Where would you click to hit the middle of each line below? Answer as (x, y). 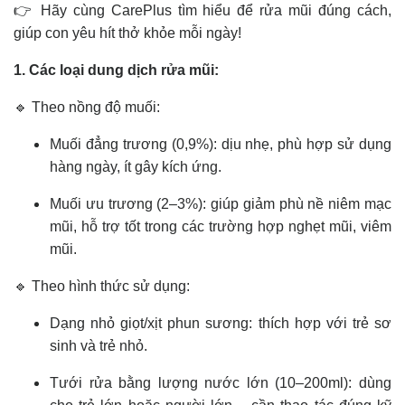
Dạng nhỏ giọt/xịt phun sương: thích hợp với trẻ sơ (221, 324)
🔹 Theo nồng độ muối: (89, 108)
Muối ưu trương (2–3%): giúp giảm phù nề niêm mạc (221, 204)
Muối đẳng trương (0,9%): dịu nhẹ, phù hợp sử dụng (221, 145)
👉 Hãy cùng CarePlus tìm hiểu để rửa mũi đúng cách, (202, 11)
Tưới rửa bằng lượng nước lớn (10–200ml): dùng (221, 383)
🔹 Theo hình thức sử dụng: (104, 287)
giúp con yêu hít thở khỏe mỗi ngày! (129, 33)
